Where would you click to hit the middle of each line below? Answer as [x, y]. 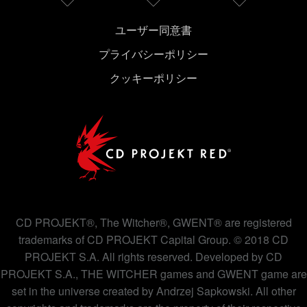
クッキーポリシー [153, 78]
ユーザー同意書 [153, 30]
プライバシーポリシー [153, 54]
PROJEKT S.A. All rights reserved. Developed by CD [153, 257]
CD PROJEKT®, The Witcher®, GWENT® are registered [153, 222]
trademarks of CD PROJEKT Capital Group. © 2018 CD [153, 240]
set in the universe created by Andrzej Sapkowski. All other [153, 291]
